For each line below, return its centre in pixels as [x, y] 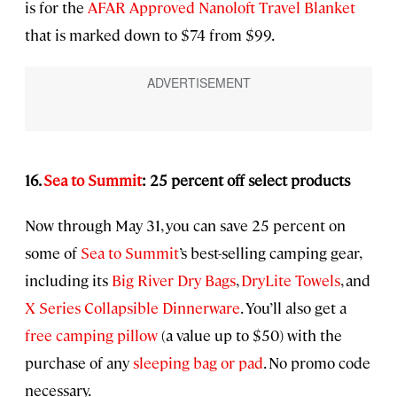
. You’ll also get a [293, 307]
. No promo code [317, 362]
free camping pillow [91, 335]
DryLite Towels [291, 280]
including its [68, 280]
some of [53, 252]
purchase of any [79, 362]
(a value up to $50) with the [250, 335]
